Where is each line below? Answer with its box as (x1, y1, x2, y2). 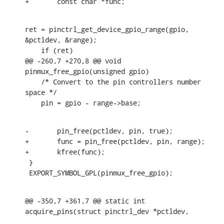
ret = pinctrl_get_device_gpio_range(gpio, (25, 24, 189, 34)
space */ (25, 87, 57, 97)
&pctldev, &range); (25, 34, 97, 44)
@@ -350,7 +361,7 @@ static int (25, 195, 145, 205)
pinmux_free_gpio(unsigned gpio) (25, 66, 149, 76)
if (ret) (25, 45, 41, 55)
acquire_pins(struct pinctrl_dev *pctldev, (25, 206, 189, 216)
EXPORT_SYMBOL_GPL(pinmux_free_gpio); (29, 167, 173, 177)
